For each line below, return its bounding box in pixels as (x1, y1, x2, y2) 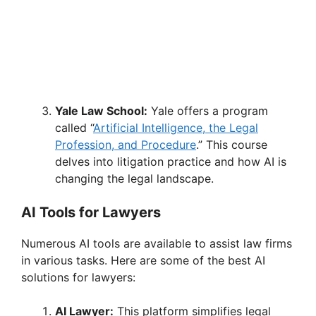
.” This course (196, 138, 267, 152)
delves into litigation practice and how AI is (55, 154, 286, 169)
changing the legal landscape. (55, 171, 214, 186)
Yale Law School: (55, 104, 147, 119)
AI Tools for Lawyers (21, 204, 161, 221)
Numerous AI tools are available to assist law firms (21, 236, 292, 251)
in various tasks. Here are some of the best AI (21, 253, 265, 268)
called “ (55, 121, 93, 135)
